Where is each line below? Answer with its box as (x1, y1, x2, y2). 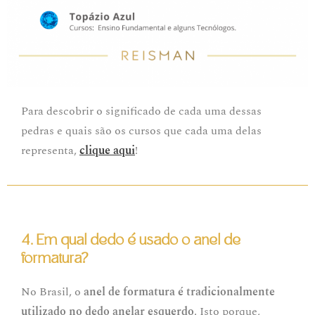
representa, (21, 142, 79, 160)
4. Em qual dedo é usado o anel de (21, 231, 240, 250)
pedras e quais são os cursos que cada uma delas (21, 122, 262, 140)
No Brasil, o (21, 283, 84, 301)
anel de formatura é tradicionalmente (84, 283, 275, 301)
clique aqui (79, 142, 135, 160)
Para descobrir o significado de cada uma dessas (21, 103, 262, 120)
